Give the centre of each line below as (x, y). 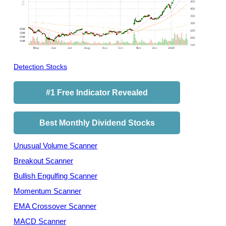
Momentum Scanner (47, 191)
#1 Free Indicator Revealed (97, 93)
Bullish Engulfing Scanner (55, 176)
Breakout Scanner (43, 161)
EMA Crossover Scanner (55, 206)
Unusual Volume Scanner (55, 146)
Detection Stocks (40, 67)
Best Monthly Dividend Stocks (97, 123)
